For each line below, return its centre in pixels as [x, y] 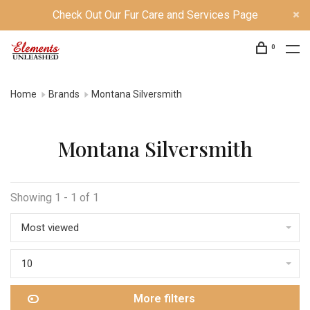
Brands [64, 94]
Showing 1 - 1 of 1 [55, 198]
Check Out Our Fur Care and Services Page [155, 15]
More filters [164, 299]
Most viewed [50, 228]
